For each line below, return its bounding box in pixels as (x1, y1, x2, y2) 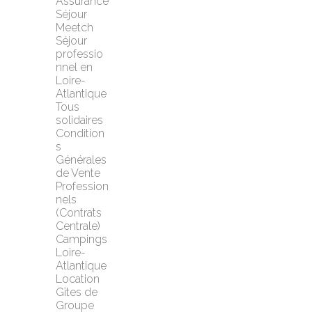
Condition (56, 127, 104, 140)
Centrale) (56, 219, 100, 233)
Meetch (56, 21, 93, 34)
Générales (56, 153, 107, 166)
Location (56, 272, 100, 286)
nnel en (56, 61, 93, 74)
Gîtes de (56, 286, 97, 299)
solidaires (56, 114, 103, 127)
